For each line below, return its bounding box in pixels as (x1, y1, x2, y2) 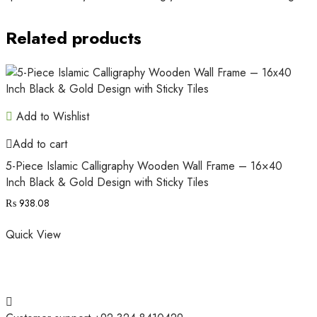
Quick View (6, 226, 61, 243)
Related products (6, 25, 142, 50)
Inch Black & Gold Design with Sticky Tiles (6, 173, 209, 190)
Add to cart (13, 135, 67, 152)
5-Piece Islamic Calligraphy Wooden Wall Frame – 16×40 (6, 157, 282, 174)
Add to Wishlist (13, 108, 89, 125)
